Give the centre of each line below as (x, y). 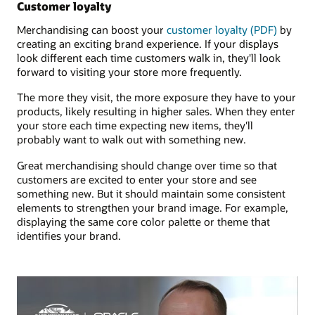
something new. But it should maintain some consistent (151, 193)
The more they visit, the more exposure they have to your (156, 97)
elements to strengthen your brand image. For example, (153, 207)
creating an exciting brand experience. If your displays (148, 44)
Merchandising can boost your (92, 30)
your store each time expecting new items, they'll (135, 126)
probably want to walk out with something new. (131, 140)
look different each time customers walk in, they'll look (149, 58)
